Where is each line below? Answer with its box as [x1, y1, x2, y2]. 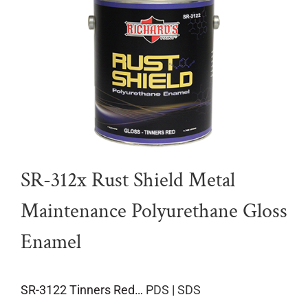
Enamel [21, 229, 81, 256]
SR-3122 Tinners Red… [21, 283, 146, 298]
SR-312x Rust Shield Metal [21, 167, 235, 195]
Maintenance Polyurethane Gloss [21, 198, 287, 225]
